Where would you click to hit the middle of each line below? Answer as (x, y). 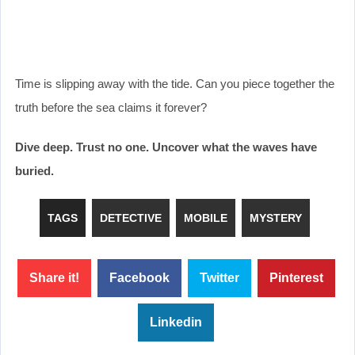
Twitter (219, 277)
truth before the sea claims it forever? (111, 107)
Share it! (54, 277)
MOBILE (205, 218)
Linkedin (176, 322)
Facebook (139, 277)
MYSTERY (275, 218)
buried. (34, 170)
